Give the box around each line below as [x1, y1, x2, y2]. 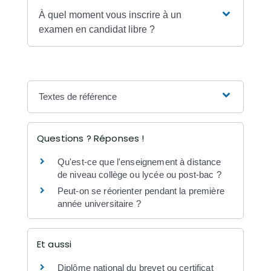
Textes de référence [39, 91, 117, 102]
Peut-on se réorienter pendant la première [57, 186, 224, 197]
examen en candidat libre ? [39, 24, 155, 35]
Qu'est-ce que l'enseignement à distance [57, 157, 221, 168]
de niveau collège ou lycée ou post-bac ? [57, 169, 221, 180]
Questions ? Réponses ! [36, 132, 145, 145]
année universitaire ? [57, 198, 141, 209]
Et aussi [36, 238, 72, 251]
